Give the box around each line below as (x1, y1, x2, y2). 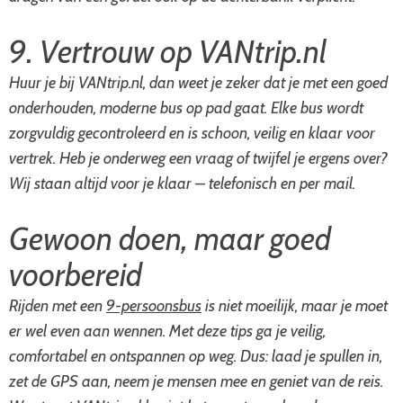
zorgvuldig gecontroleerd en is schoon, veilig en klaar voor (9, 123, 375, 143)
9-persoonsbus (106, 296, 201, 316)
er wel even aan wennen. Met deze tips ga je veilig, (9, 321, 326, 341)
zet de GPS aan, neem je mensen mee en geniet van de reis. (9, 372, 383, 391)
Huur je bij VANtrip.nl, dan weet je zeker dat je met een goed (9, 73, 388, 93)
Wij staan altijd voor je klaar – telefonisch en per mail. (9, 174, 355, 193)
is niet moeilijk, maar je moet (201, 296, 388, 316)
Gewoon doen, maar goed (9, 219, 331, 258)
